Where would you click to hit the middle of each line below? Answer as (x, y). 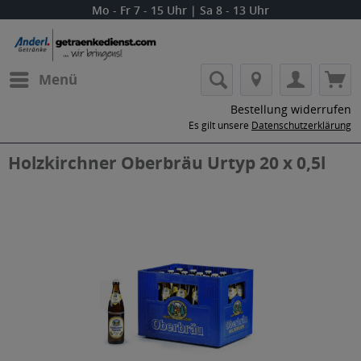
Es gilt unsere (220, 125)
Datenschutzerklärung (301, 125)
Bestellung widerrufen (291, 109)
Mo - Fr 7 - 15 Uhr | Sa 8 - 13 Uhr (180, 10)
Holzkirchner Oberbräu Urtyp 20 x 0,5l (167, 163)
